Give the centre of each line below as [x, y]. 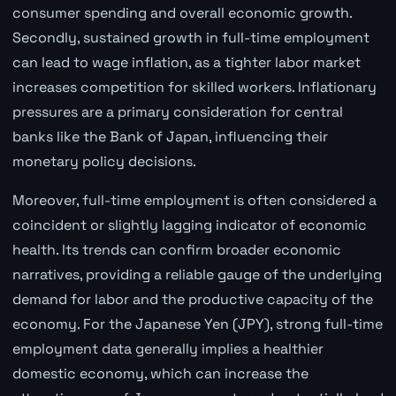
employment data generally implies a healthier [168, 349]
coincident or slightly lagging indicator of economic [189, 225]
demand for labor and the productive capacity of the [192, 300]
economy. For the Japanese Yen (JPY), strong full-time [197, 324]
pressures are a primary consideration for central [177, 112]
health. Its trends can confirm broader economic [176, 250]
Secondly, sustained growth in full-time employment [190, 38]
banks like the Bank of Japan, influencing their [170, 137]
